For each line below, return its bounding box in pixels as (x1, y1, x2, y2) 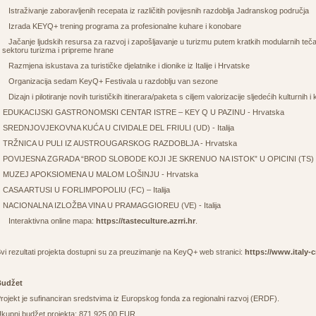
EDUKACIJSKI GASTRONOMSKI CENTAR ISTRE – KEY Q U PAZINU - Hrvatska (3, 108, 284, 116)
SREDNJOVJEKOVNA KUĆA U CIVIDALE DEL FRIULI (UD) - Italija (3, 123, 234, 132)
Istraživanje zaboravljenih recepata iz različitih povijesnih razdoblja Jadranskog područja (8, 6, 309, 15)
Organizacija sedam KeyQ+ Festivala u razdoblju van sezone (8, 77, 218, 85)
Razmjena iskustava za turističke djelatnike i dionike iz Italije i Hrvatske (8, 61, 250, 70)
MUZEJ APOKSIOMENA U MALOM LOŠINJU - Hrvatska (3, 170, 198, 178)
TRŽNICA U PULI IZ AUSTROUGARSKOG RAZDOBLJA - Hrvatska (3, 139, 237, 147)
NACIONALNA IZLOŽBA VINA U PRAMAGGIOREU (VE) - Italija (3, 201, 221, 209)
